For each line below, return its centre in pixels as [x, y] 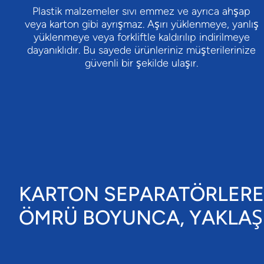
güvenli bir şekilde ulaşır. [141, 63]
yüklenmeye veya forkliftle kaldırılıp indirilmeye [141, 37]
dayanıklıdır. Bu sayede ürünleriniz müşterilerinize [141, 50]
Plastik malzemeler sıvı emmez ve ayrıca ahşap [141, 11]
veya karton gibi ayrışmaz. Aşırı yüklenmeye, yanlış [141, 24]
